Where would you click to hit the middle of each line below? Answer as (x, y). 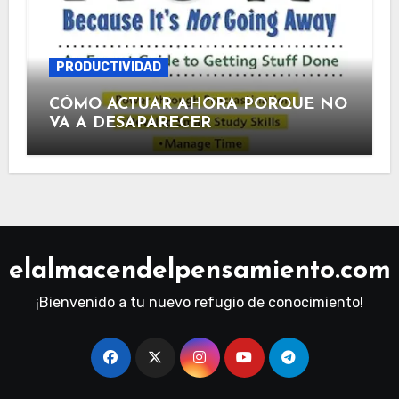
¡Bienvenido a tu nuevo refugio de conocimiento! (199, 303)
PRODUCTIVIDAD (108, 68)
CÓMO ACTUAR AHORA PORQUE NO (198, 105)
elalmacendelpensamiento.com (199, 272)
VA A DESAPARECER (130, 124)
